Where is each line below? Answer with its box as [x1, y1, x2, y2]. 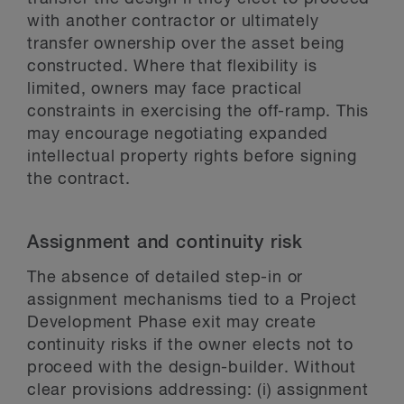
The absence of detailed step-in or [27, 269, 304, 286]
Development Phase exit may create [27, 314, 317, 331]
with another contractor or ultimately [27, 13, 319, 30]
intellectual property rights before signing [27, 148, 357, 165]
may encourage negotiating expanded [27, 125, 329, 142]
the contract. [27, 170, 131, 188]
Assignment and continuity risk [27, 233, 303, 252]
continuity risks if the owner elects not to [27, 336, 353, 353]
